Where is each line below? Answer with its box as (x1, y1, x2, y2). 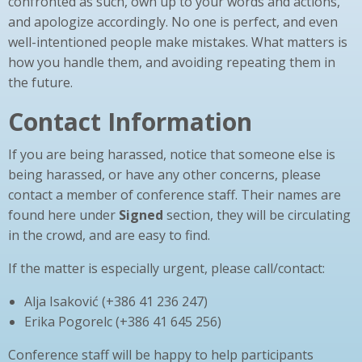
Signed (119, 206, 163, 225)
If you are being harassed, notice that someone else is (8, 145, 335, 164)
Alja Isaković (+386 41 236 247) (24, 293, 208, 311)
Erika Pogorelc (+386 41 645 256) (24, 313, 221, 331)
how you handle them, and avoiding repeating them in (8, 53, 335, 72)
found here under (8, 206, 119, 225)
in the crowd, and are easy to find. (8, 226, 210, 245)
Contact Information (8, 105, 252, 139)
